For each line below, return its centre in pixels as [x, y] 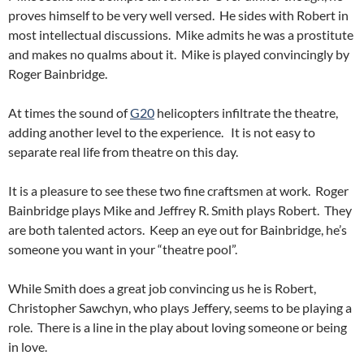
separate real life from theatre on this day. [123, 152]
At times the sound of [69, 113]
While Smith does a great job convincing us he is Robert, [162, 288]
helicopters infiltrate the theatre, [246, 113]
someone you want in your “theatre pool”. [123, 249]
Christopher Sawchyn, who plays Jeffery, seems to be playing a [180, 308]
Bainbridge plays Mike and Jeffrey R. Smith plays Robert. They [180, 210]
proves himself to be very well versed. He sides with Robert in [178, 15]
